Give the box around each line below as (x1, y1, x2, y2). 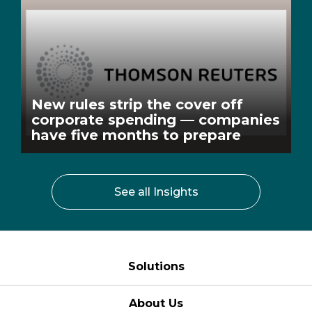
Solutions (127, 260, 185, 274)
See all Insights (114, 185, 198, 199)
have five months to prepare (31, 127, 241, 144)
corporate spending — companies (31, 111, 280, 129)
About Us (129, 297, 183, 311)
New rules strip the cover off (31, 96, 243, 114)
